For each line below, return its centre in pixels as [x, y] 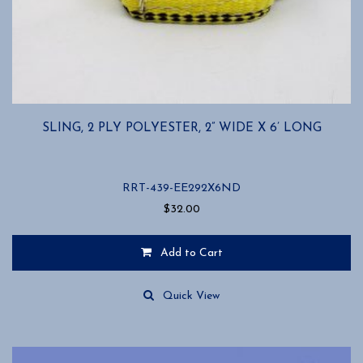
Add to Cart [191, 253]
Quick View [191, 296]
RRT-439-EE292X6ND [181, 188]
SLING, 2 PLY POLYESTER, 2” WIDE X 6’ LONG [181, 128]
